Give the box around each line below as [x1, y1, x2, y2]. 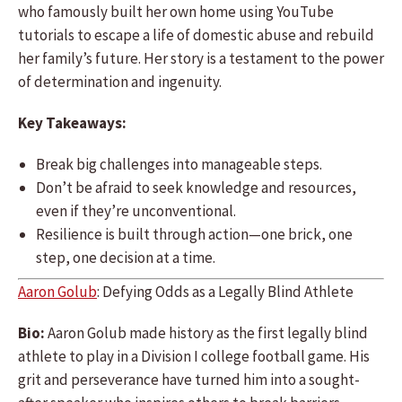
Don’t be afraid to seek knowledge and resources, [36, 178, 356, 197]
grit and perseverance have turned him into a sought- [18, 370, 360, 389]
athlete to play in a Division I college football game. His [18, 346, 370, 366]
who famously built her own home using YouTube [18, 2, 334, 22]
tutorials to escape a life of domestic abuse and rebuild [18, 25, 374, 45]
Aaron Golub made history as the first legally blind [45, 323, 368, 343]
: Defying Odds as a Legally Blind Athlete [97, 282, 354, 301]
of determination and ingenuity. [18, 72, 222, 92]
